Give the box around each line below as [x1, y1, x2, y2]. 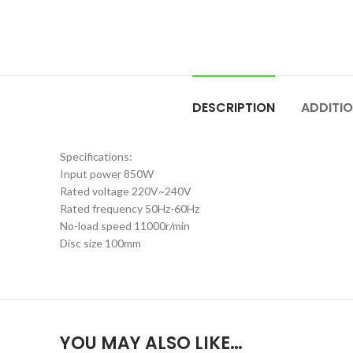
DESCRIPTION [191, 98, 275, 117]
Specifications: [60, 150, 132, 163]
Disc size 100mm [60, 236, 141, 250]
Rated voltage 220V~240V [60, 184, 191, 198]
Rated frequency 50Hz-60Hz [60, 202, 199, 215]
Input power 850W [60, 167, 154, 180]
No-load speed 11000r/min [60, 219, 190, 232]
